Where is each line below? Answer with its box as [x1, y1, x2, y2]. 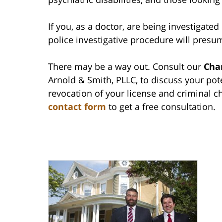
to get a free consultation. [106, 101, 216, 113]
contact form [48, 101, 106, 113]
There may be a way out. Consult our [48, 60, 204, 73]
